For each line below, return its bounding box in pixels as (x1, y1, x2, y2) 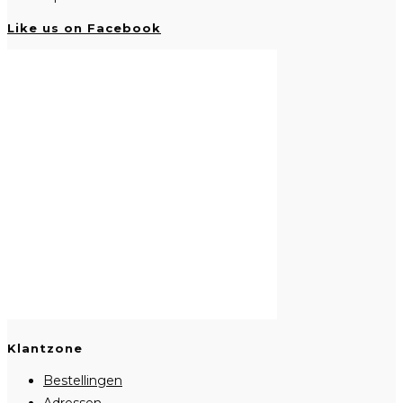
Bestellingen (43, 372, 122, 389)
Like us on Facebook (7, 21, 161, 36)
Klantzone (7, 340, 83, 355)
